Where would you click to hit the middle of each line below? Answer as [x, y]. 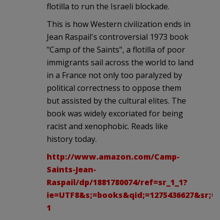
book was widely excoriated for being [115, 113]
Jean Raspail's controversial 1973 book [118, 37]
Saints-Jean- [71, 169]
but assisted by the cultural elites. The [116, 100]
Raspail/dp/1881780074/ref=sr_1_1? [117, 182]
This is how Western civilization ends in [119, 24]
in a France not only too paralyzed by [114, 75]
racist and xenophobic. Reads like [107, 126]
